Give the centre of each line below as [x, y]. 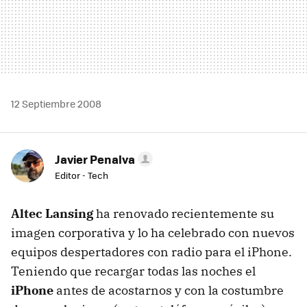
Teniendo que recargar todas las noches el [133, 271]
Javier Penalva [95, 159]
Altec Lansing [52, 213]
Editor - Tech [82, 175]
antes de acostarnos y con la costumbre [169, 290]
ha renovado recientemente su [184, 213]
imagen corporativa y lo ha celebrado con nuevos [153, 232]
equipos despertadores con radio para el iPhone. [151, 251]
